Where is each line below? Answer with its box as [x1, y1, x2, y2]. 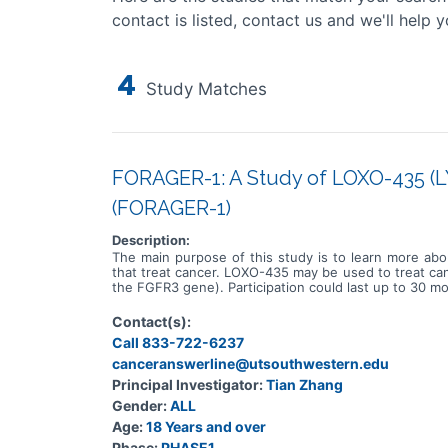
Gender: [112, 397, 167, 414]
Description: [112, 232, 190, 248]
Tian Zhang [266, 376, 343, 393]
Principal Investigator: [112, 376, 263, 393]
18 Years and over [146, 418, 266, 435]
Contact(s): [112, 313, 191, 330]
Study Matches [141, 79, 267, 99]
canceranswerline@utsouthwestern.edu [112, 355, 389, 372]
